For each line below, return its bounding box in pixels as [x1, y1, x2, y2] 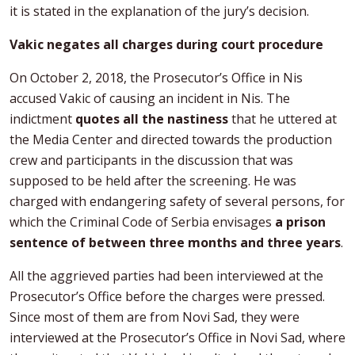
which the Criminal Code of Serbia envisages [10, 212, 275, 231]
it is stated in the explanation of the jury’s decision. [10, 2, 309, 20]
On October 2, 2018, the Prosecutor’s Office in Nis [10, 68, 303, 86]
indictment [10, 109, 75, 128]
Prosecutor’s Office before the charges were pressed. [10, 287, 325, 305]
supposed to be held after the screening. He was [10, 171, 296, 189]
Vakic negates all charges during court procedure [10, 35, 323, 53]
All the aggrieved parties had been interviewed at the [10, 266, 323, 284]
